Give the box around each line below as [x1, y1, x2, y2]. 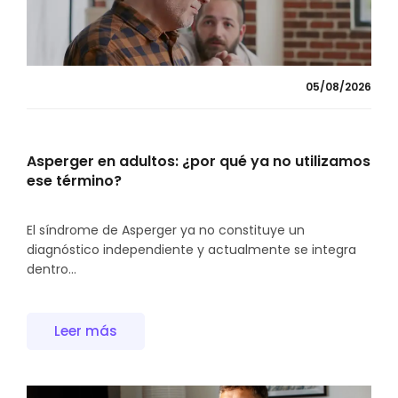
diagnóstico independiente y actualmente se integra [27, 241, 356, 259]
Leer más [54, 322, 117, 341]
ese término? [27, 171, 122, 192]
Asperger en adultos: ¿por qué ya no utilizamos [27, 151, 370, 172]
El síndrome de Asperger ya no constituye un [27, 221, 305, 240]
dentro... [27, 260, 76, 279]
